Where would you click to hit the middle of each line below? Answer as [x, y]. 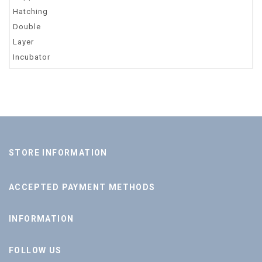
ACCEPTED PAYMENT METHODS [82, 187]
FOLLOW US [35, 250]
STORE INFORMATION [58, 152]
